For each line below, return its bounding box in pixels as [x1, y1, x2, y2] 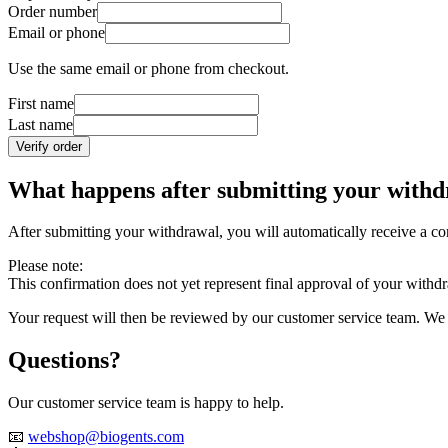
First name [8, 94, 74, 112]
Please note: [8, 257, 83, 275]
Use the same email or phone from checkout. [8, 59, 289, 77]
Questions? [8, 347, 121, 374]
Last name [8, 115, 73, 133]
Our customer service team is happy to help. [8, 394, 284, 412]
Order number [8, 2, 97, 20]
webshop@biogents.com [28, 428, 184, 446]
